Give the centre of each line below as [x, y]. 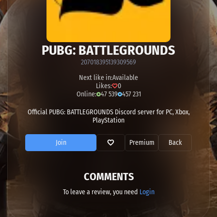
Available [125, 78]
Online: [86, 94]
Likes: [104, 86]
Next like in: [96, 78]
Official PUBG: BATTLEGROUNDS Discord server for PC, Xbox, [108, 112]
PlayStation [108, 120]
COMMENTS [108, 177]
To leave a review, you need [101, 192]
